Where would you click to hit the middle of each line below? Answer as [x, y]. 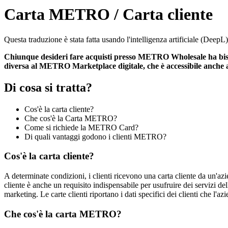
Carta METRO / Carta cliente [108, 15]
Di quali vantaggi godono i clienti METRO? [95, 136]
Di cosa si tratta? [48, 87]
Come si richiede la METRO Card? [81, 127]
